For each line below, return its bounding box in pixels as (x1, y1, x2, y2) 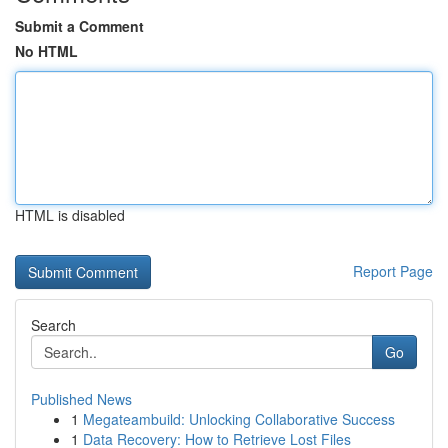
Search (31, 315, 76, 335)
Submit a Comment (15, 16, 144, 36)
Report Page (353, 261, 433, 281)
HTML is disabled (15, 205, 125, 225)
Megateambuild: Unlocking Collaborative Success (83, 409, 395, 429)
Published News (31, 389, 132, 409)
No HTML (15, 41, 78, 61)
